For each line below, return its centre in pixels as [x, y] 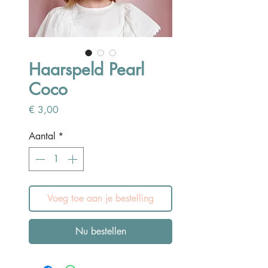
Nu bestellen [100, 231]
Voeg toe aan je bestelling [100, 198]
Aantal [42, 136]
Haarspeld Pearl [86, 69]
